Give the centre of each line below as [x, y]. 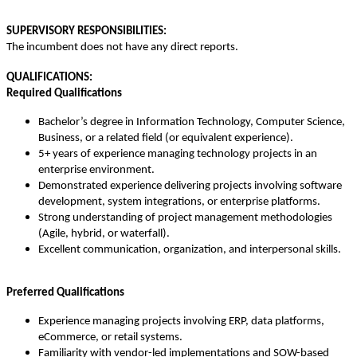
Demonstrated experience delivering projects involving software [190, 186]
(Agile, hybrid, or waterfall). [104, 234]
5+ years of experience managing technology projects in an [178, 155]
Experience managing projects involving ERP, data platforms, [181, 322]
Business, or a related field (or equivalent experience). [166, 139]
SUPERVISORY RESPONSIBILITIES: [86, 32]
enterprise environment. [96, 171]
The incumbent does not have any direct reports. [122, 48]
